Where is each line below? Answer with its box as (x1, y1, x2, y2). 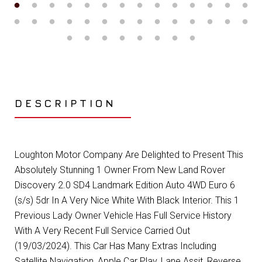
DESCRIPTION (15, 97, 116, 110)
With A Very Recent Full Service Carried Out (15, 225, 190, 237)
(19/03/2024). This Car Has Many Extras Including (15, 240, 216, 252)
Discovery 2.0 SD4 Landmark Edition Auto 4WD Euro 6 (15, 180, 235, 191)
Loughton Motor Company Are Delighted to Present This (15, 149, 243, 161)
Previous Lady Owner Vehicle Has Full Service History (15, 210, 232, 222)
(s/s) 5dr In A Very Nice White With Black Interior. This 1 (15, 195, 239, 206)
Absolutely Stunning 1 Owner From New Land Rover (15, 164, 225, 176)
